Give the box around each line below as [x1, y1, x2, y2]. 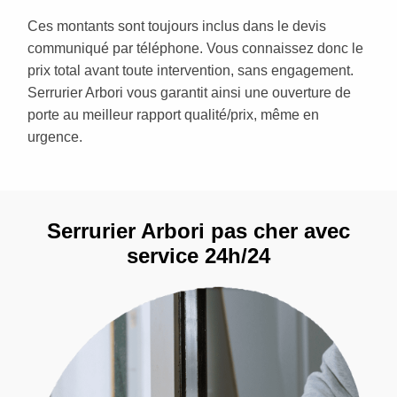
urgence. [27, 128, 82, 144]
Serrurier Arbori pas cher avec [47, 218, 350, 243]
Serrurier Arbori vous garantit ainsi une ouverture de [27, 84, 351, 100]
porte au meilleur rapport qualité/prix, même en [27, 106, 319, 122]
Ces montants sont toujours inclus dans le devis [27, 18, 326, 34]
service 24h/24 [127, 243, 270, 268]
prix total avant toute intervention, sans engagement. [27, 62, 354, 78]
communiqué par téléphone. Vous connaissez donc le [27, 40, 363, 56]
